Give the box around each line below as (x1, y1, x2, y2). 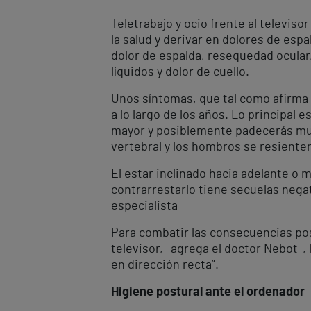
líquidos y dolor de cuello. (111, 66, 252, 78)
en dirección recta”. (111, 259, 219, 271)
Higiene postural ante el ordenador (111, 286, 305, 299)
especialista (111, 200, 178, 212)
